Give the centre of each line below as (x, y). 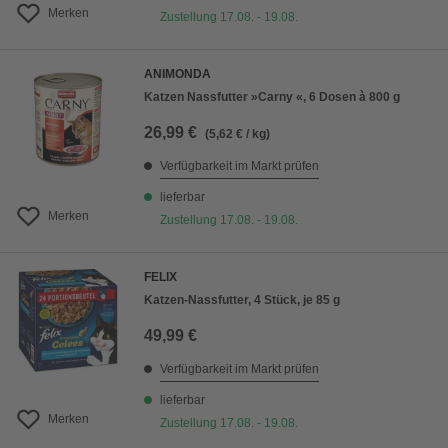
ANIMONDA (177, 74)
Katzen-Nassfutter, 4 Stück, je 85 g (242, 300)
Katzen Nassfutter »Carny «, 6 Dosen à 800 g (272, 97)
